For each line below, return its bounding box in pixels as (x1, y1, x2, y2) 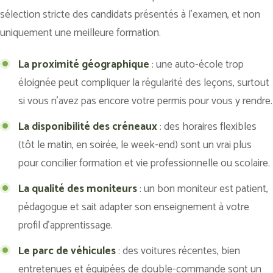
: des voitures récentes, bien (116, 242, 240, 260)
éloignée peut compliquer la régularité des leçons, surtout (18, 74, 269, 91)
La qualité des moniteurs (18, 180, 137, 197)
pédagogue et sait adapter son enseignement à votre (18, 198, 249, 216)
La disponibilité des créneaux (18, 118, 157, 135)
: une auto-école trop (149, 55, 244, 73)
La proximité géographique (18, 55, 149, 73)
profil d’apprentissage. (18, 216, 113, 234)
